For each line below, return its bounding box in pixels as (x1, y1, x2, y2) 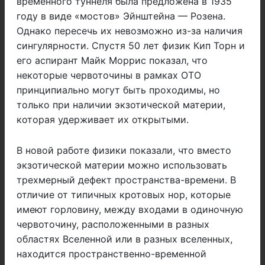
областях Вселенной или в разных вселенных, (17, 233, 232, 245)
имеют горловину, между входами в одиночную (17, 203, 243, 216)
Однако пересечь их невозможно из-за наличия (17, 25, 243, 37)
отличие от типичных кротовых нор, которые (17, 189, 231, 201)
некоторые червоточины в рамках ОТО (17, 69, 201, 82)
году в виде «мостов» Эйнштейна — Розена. (17, 10, 225, 22)
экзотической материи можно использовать (17, 159, 227, 172)
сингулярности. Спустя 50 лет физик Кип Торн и (17, 40, 245, 52)
